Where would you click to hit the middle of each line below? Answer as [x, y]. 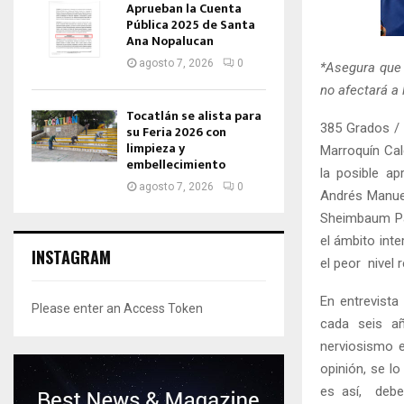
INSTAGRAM [71, 257]
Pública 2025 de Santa [191, 25]
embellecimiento [176, 165]
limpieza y [156, 148]
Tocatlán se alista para [194, 116]
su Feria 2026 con [176, 132]
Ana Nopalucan [170, 41]
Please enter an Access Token [117, 308]
